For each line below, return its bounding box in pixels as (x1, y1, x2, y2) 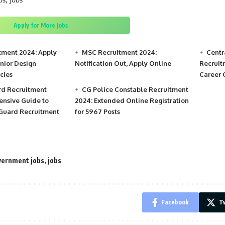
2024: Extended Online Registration (75, 96, 189, 104)
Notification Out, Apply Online (75, 59, 172, 67)
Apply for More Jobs (13, 21, 68, 29)
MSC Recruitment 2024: (82, 48, 157, 56)
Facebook (161, 198, 189, 206)
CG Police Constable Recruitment (82, 85, 189, 93)
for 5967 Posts (75, 107, 121, 116)
